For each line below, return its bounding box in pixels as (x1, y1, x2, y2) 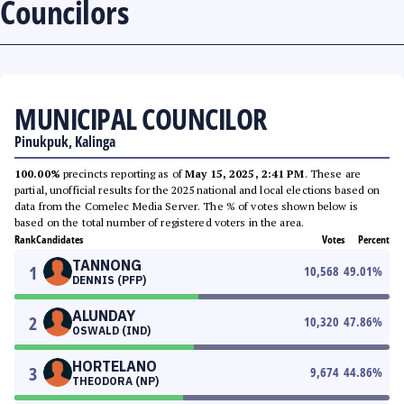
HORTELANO (72, 357, 157, 375)
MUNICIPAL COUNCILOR (14, 99, 267, 138)
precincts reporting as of (60, 167, 186, 180)
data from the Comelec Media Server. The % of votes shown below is (14, 199, 358, 213)
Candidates (36, 232, 83, 247)
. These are (304, 167, 361, 180)
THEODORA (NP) (72, 374, 159, 388)
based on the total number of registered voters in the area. (14, 216, 305, 229)
